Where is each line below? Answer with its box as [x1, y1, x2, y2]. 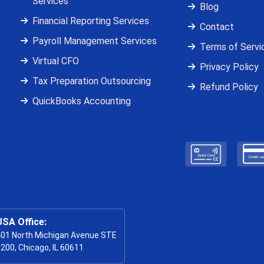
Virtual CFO [32, 55, 80, 67]
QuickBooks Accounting [32, 95, 131, 107]
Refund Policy [199, 81, 258, 93]
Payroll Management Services [32, 35, 157, 47]
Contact [199, 21, 234, 33]
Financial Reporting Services [32, 15, 150, 27]
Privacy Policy [199, 61, 259, 73]
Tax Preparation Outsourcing [32, 75, 151, 87]
